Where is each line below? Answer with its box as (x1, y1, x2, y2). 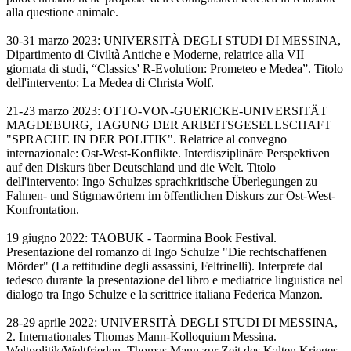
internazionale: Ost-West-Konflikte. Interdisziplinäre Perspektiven (6, 147, 330, 161)
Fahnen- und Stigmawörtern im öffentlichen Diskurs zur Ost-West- (6, 189, 335, 203)
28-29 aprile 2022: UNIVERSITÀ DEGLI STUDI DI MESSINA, (6, 316, 338, 330)
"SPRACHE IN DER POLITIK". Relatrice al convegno (6, 132, 287, 147)
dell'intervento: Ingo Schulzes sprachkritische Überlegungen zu (6, 175, 317, 189)
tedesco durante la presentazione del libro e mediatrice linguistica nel (6, 273, 343, 288)
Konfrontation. (6, 203, 79, 217)
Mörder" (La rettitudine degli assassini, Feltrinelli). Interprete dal (6, 259, 323, 273)
